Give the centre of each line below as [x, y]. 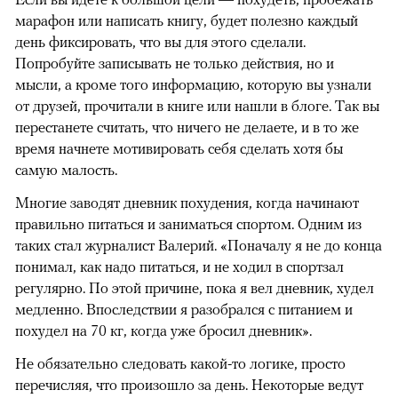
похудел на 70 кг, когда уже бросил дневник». [163, 330]
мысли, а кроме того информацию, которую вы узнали [193, 84]
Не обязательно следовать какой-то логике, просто [180, 363]
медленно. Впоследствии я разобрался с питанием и [184, 309]
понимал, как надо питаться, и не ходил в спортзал [179, 266]
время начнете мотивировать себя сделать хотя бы [179, 148]
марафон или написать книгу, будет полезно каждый [187, 20]
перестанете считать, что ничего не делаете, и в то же [187, 127]
